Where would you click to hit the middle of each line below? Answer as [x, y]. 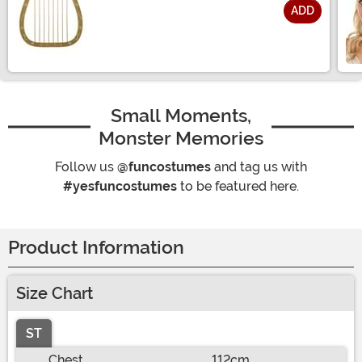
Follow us [86, 167]
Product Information [96, 248]
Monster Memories [181, 139]
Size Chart [55, 294]
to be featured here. [238, 187]
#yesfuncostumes [120, 187]
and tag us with [259, 167]
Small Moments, [181, 116]
